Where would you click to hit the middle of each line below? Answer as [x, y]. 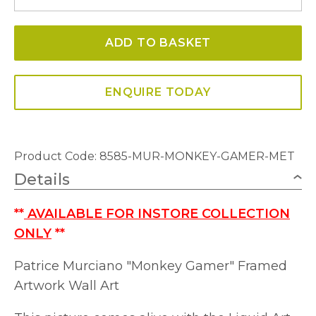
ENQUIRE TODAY [158, 92]
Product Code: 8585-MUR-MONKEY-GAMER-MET [154, 156]
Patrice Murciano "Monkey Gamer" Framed [151, 266]
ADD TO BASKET [158, 43]
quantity [37, 103]
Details [42, 180]
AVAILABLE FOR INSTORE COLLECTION [157, 214]
